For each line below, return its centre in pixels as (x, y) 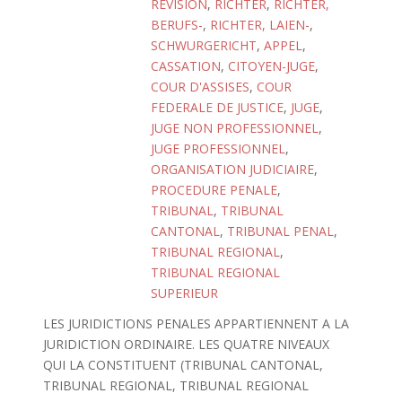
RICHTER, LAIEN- (260, 25)
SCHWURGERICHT (204, 45)
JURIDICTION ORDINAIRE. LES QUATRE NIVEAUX (186, 344)
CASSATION (186, 66)
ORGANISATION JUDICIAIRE (232, 169)
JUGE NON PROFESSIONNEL (235, 128)
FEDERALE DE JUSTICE (217, 107)
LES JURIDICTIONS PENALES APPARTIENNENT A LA (196, 323)
